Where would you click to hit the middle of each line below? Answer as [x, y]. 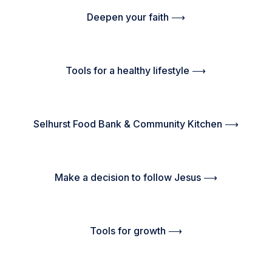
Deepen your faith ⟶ [136, 17]
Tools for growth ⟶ [136, 230]
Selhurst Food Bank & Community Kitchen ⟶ [136, 124]
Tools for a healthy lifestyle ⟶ [136, 70]
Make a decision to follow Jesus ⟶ [136, 177]
